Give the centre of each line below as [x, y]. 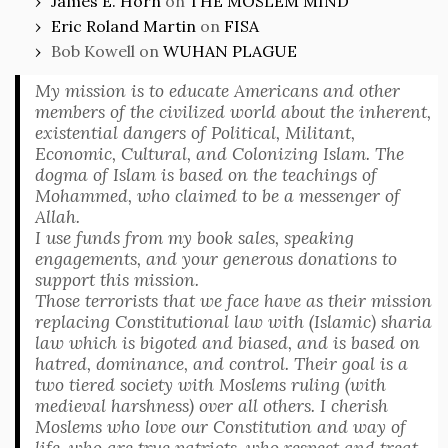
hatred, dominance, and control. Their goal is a [221, 363]
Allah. [57, 216]
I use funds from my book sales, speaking [194, 237]
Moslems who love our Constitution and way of [220, 426]
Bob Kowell [93, 51]
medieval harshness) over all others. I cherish [211, 405]
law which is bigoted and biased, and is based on [227, 342]
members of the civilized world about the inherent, [233, 111]
